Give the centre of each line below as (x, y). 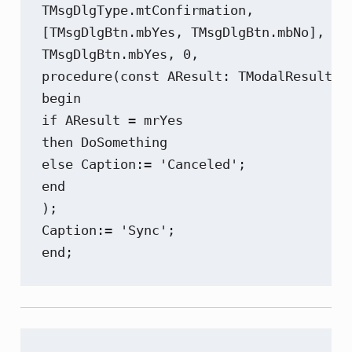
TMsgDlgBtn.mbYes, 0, (121, 54)
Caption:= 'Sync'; (109, 230)
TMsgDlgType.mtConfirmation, (148, 10)
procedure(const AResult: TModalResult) (191, 76)
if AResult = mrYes (113, 120)
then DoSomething (105, 142)
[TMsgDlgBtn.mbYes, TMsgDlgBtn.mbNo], (183, 32)
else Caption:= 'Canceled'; (144, 164)
